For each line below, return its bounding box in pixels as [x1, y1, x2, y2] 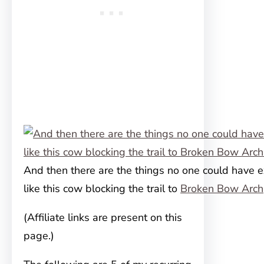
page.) [24, 229, 54, 243]
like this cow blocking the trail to [24, 181, 180, 196]
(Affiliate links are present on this [24, 210, 182, 225]
